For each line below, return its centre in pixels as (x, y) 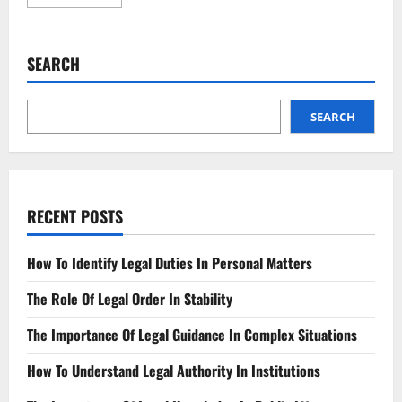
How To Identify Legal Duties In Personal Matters (170, 262)
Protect (130, 29)
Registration (144, 79)
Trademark (141, 66)
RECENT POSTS (75, 216)
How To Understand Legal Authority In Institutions (174, 370)
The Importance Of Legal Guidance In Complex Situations (192, 334)
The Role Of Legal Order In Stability (130, 298)
